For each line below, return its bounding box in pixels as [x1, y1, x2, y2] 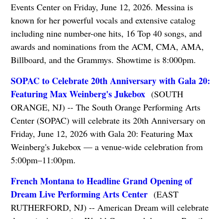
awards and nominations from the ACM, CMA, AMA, [10, 41, 204, 53]
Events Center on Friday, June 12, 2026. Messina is [10, 1, 193, 13]
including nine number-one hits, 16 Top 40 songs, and [10, 27, 202, 40]
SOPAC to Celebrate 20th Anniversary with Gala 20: [10, 74, 210, 88]
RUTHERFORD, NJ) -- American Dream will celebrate [10, 201, 209, 214]
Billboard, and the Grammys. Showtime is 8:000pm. [10, 54, 196, 66]
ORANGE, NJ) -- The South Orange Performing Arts [10, 101, 200, 113]
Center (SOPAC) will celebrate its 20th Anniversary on [10, 114, 205, 127]
